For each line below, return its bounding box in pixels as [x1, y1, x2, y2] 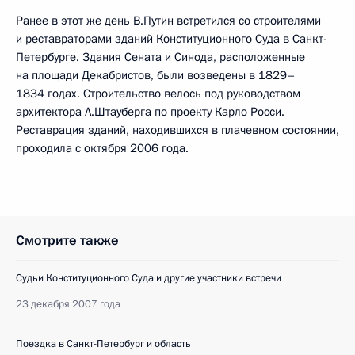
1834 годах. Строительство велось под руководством [16, 86, 300, 101]
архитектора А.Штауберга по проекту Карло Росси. [16, 104, 284, 120]
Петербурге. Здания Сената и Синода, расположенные [16, 49, 305, 65]
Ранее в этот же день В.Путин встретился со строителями [16, 13, 321, 29]
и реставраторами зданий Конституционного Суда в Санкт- [16, 31, 327, 47]
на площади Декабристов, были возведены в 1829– [16, 67, 296, 83]
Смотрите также [16, 231, 119, 250]
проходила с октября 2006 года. [16, 140, 189, 156]
